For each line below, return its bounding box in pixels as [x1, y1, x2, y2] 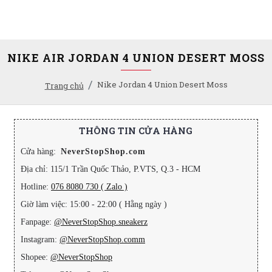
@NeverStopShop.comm [59, 235, 145, 244]
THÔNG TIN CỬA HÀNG [79, 124, 193, 137]
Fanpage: [21, 217, 54, 226]
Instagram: [21, 235, 59, 244]
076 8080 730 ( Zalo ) [51, 182, 127, 191]
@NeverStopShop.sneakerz [54, 217, 148, 226]
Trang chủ [44, 80, 84, 91]
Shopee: [21, 253, 50, 262]
